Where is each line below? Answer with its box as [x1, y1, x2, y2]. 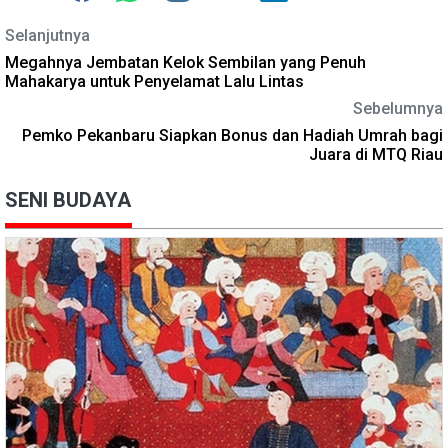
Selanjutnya [5, 25, 90, 45]
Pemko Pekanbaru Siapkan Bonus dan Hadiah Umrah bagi [22, 125, 443, 145]
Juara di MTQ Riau [309, 144, 443, 164]
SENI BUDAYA [5, 187, 131, 212]
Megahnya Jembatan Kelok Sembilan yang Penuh [5, 52, 366, 72]
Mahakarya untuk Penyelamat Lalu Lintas [5, 71, 304, 91]
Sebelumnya [353, 98, 443, 118]
